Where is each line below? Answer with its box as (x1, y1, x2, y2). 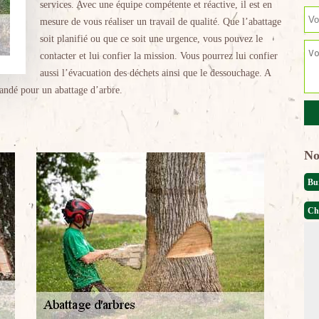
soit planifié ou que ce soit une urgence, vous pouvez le (39, 33, 263, 44)
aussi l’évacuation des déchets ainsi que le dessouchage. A (39, 68, 271, 78)
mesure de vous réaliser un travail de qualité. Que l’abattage (39, 16, 281, 27)
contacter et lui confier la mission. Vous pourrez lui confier (39, 51, 278, 61)
